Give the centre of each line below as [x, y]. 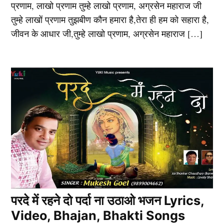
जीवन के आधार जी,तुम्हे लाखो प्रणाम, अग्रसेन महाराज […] [107, 33]
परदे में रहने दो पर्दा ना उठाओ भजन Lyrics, [108, 200]
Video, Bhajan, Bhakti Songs [98, 215]
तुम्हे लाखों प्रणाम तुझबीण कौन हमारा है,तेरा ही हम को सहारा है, [110, 19]
